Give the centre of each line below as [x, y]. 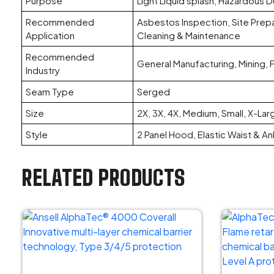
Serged [154, 91]
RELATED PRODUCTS [103, 178]
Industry [43, 70]
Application [50, 35]
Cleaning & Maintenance [189, 35]
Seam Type [50, 91]
